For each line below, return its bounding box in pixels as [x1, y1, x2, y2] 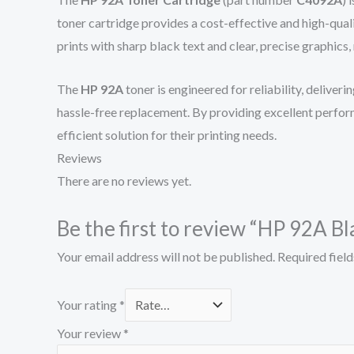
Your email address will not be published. [57, 249, 275, 265]
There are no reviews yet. [57, 172, 191, 188]
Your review [57, 325, 123, 341]
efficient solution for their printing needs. [57, 126, 277, 142]
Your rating [57, 296, 119, 312]
